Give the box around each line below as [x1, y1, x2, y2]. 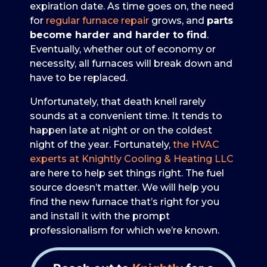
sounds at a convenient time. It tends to [30, 110, 222, 122]
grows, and [149, 14, 207, 26]
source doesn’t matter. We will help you [30, 181, 219, 193]
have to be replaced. [30, 72, 128, 83]
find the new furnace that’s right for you [30, 195, 219, 207]
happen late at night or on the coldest [30, 124, 212, 136]
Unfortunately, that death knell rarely [30, 95, 206, 107]
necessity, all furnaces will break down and [30, 57, 232, 69]
